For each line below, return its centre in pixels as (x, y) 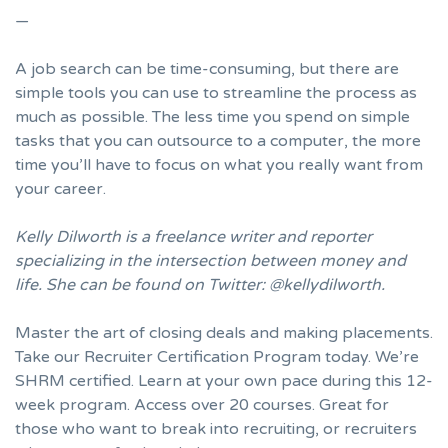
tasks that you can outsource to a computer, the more (218, 141)
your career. (60, 189)
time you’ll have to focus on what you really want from (219, 165)
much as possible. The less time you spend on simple (212, 117)
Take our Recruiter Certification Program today (191, 357)
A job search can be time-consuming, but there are (207, 69)
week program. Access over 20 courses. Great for (202, 405)
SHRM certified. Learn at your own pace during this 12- (224, 381)
